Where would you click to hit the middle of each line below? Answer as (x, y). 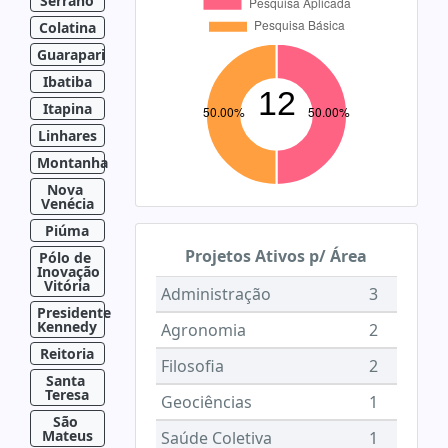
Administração (215, 294)
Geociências (206, 402)
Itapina (67, 108)
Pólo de (67, 257)
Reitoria (67, 353)
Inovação (70, 271)
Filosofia (192, 366)
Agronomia (203, 330)
